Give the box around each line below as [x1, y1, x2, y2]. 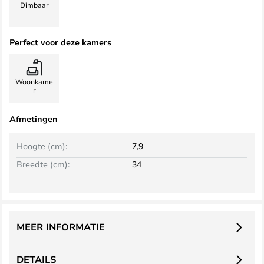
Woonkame [15, 77, 53, 86]
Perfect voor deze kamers [9, 37, 111, 48]
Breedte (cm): [16, 159, 70, 170]
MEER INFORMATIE [16, 220, 105, 233]
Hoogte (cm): [16, 140, 67, 151]
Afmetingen [9, 113, 58, 124]
